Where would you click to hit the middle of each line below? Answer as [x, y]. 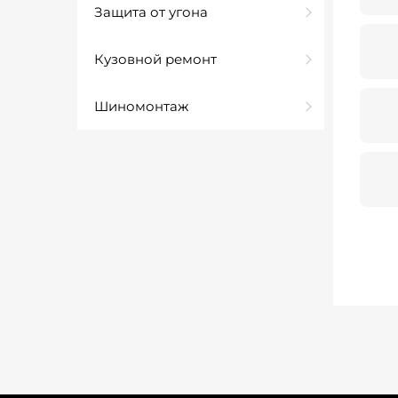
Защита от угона [151, 12]
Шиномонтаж [141, 106]
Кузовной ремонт [155, 59]
